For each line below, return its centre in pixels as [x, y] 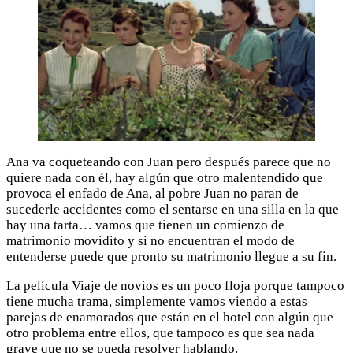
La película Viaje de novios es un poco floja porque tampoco [175, 286]
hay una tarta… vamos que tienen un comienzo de [145, 225]
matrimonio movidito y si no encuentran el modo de [150, 241]
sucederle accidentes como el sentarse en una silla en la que [173, 210]
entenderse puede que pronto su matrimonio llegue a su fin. [171, 257]
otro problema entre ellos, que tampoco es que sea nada [160, 333]
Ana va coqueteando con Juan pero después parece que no [169, 162]
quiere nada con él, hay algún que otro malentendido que [165, 178]
